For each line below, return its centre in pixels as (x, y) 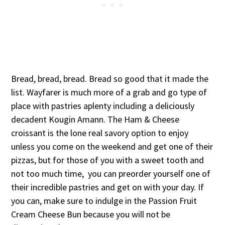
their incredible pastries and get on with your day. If (108, 187)
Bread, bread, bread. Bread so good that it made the (110, 78)
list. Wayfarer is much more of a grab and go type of (109, 92)
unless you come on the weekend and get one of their (112, 146)
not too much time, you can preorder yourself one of (111, 173)
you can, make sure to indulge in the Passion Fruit (104, 200)
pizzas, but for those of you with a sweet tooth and (108, 160)
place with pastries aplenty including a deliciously (103, 105)
